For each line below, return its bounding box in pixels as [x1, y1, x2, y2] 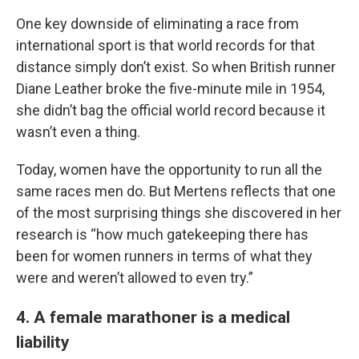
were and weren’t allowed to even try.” [16, 269, 253, 286]
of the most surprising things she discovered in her [16, 204, 341, 221]
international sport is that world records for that [16, 37, 315, 54]
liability [16, 332, 70, 352]
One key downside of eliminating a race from [16, 15, 299, 32]
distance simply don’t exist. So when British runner [16, 58, 336, 75]
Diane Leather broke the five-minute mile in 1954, [16, 80, 325, 97]
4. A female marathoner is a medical [16, 307, 290, 327]
